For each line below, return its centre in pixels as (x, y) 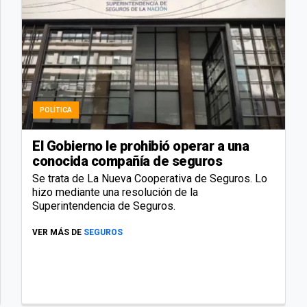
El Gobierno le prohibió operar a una (140, 146)
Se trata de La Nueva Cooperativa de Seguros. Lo (150, 178)
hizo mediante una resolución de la (115, 192)
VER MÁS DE (57, 232)
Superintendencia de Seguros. (104, 206)
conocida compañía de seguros (127, 161)
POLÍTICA (56, 110)
